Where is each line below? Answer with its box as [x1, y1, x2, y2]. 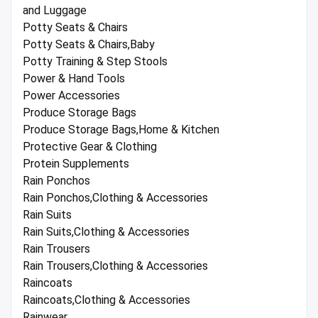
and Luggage [23, 4, 87, 18]
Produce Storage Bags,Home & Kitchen [23, 123, 219, 137]
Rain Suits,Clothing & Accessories [23, 225, 190, 239]
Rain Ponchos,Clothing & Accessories [23, 191, 208, 205]
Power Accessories [23, 89, 120, 103]
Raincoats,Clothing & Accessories [23, 293, 190, 307]
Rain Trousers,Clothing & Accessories [23, 259, 208, 273]
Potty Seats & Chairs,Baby [23, 38, 155, 52]
